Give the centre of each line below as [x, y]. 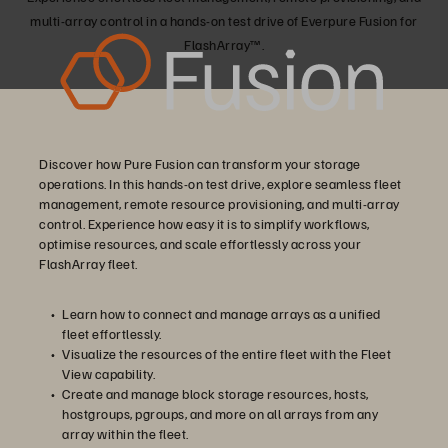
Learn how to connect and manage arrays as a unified [221, 314]
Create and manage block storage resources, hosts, [215, 394]
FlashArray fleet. [88, 264]
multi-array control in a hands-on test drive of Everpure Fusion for [224, 21]
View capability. [108, 374]
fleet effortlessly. [112, 334]
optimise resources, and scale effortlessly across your [200, 244]
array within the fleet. [125, 434]
